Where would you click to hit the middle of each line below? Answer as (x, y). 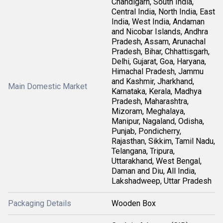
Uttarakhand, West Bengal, (157, 161)
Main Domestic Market (48, 86)
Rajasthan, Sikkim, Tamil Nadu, (163, 141)
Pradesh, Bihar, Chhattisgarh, (161, 52)
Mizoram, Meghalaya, (148, 111)
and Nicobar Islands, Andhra (160, 32)
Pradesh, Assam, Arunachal (159, 42)
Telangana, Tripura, (143, 151)
